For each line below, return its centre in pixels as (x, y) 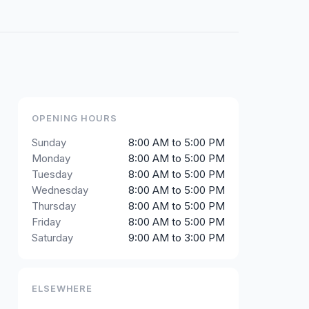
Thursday (54, 206)
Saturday (52, 238)
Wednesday (60, 190)
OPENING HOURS (74, 118)
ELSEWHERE (62, 289)
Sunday (49, 143)
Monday (51, 159)
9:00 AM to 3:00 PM (177, 238)
